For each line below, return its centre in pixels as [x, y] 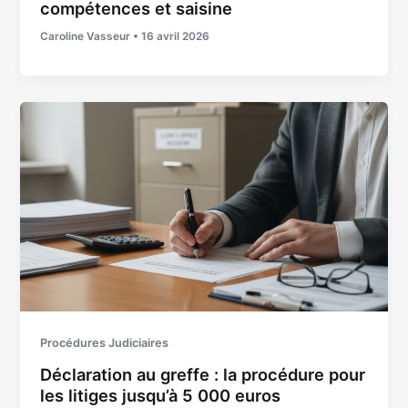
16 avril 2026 [176, 36]
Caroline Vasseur [87, 36]
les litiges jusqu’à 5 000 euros [161, 395]
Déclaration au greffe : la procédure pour [203, 374]
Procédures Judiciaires [105, 343]
